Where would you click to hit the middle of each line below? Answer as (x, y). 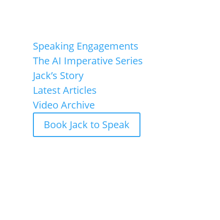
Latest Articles (65, 90)
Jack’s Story (58, 76)
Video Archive (64, 105)
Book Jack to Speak (87, 125)
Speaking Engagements (86, 46)
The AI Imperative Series (88, 61)
